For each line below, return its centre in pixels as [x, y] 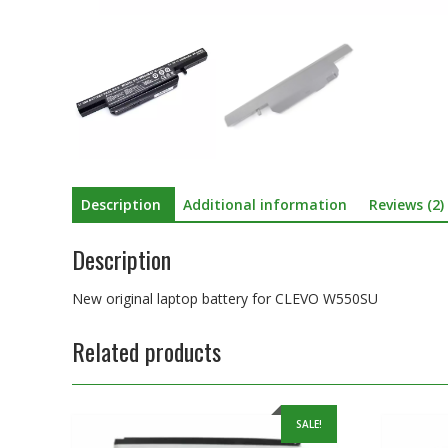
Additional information [265, 204]
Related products [146, 350]
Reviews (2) [406, 204]
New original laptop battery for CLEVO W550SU [225, 298]
